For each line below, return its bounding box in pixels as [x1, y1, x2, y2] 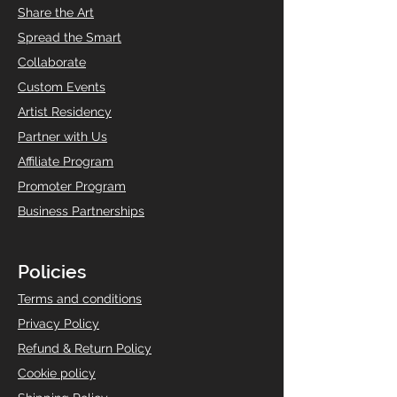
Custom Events [18, 80, 105, 95]
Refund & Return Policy [18, 341, 152, 356]
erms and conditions [24, 292, 142, 307]
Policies [18, 261, 86, 284]
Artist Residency [18, 105, 112, 120]
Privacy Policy [18, 316, 99, 331]
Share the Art [18, 5, 94, 20]
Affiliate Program [18, 154, 113, 169]
